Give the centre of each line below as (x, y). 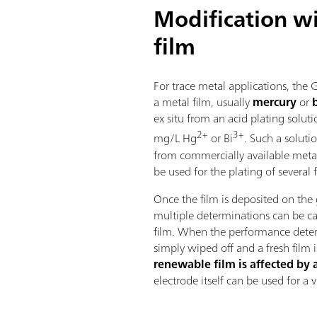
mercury (275, 102)
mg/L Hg (175, 138)
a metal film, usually (203, 102)
